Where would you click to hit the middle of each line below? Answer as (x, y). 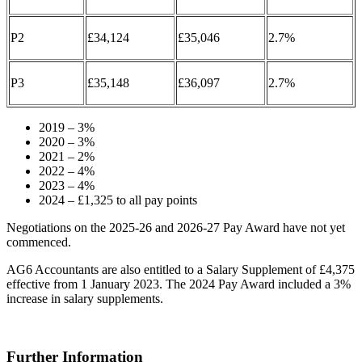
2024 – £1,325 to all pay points (118, 200)
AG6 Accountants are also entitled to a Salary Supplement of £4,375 (181, 269)
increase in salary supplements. (85, 298)
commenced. (39, 242)
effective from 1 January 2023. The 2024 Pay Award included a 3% (179, 284)
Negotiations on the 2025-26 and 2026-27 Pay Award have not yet (176, 227)
